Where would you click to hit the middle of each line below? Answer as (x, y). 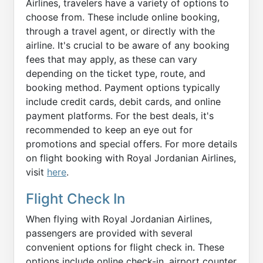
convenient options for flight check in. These (125, 247)
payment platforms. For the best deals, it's (120, 115)
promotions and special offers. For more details (131, 144)
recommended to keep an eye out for (109, 129)
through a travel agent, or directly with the (120, 31)
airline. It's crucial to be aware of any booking (128, 45)
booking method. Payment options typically (123, 87)
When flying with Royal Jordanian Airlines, (119, 219)
